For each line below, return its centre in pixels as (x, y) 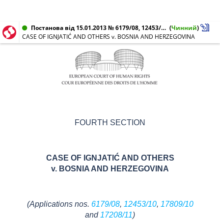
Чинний (184, 28)
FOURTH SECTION (110, 123)
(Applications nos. (59, 204)
